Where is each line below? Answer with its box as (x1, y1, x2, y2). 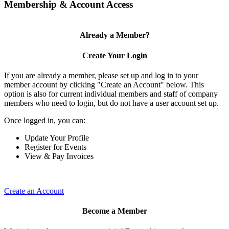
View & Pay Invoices (25, 151, 94, 161)
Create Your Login (82, 51, 147, 60)
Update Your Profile (25, 133, 89, 142)
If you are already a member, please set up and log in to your (4, 71, 198, 80)
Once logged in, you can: (4, 116, 85, 125)
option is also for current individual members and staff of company (4, 89, 218, 98)
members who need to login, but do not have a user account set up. (4, 98, 219, 107)
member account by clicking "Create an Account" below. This (4, 80, 204, 89)
